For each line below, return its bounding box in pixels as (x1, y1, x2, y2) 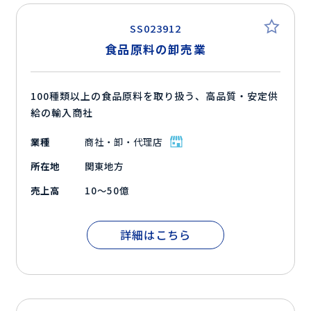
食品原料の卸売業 (105, 41, 206, 58)
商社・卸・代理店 (85, 135, 162, 149)
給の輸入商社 (31, 106, 94, 120)
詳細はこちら (119, 226, 192, 244)
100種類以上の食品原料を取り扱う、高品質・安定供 (31, 89, 278, 103)
